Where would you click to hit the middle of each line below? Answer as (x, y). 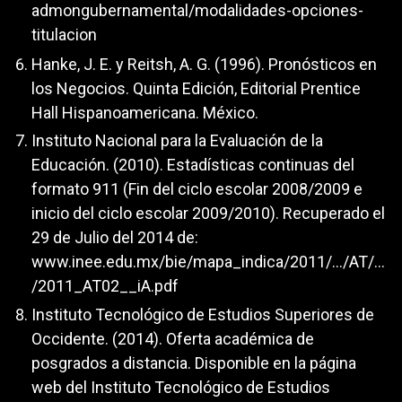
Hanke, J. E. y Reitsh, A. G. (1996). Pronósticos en (204, 64)
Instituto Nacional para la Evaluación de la (177, 141)
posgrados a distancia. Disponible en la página (194, 363)
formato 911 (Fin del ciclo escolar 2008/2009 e (197, 189)
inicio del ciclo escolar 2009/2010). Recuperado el (208, 214)
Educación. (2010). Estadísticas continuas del (193, 165)
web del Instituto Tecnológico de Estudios (181, 387)
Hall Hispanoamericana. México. (145, 112)
